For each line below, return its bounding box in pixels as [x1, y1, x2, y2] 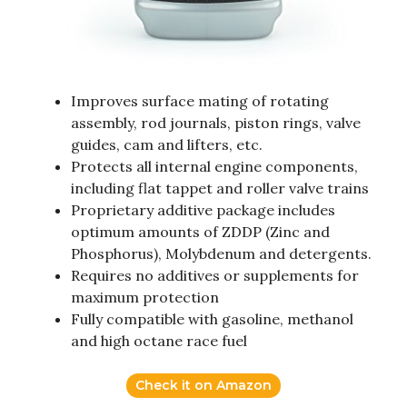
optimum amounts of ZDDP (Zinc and [71, 223, 330, 242]
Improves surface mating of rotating [71, 92, 329, 111]
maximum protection [71, 288, 219, 307]
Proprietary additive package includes [71, 201, 335, 220]
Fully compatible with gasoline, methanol [71, 310, 353, 329]
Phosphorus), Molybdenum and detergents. [71, 244, 372, 263]
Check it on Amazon [135, 377, 272, 394]
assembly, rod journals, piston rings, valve [71, 114, 361, 133]
